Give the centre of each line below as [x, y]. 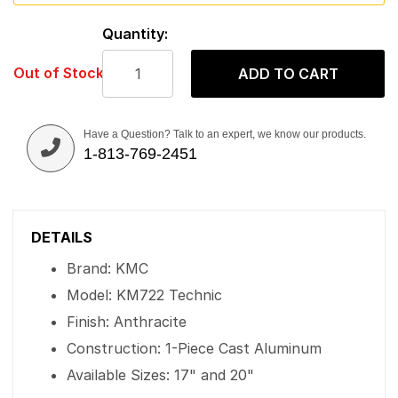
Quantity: [135, 34]
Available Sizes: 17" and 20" [160, 375]
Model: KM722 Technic [144, 295]
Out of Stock [59, 73]
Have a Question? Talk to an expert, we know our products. [225, 134]
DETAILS [62, 237]
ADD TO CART [288, 74]
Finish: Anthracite [127, 322]
